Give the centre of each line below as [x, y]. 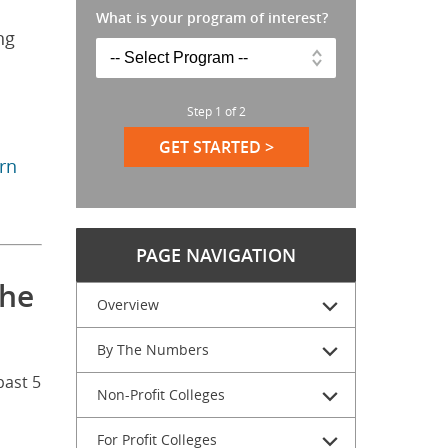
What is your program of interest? [212, 17]
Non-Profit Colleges [161, 394]
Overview [128, 304]
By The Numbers [153, 349]
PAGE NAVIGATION [216, 255]
